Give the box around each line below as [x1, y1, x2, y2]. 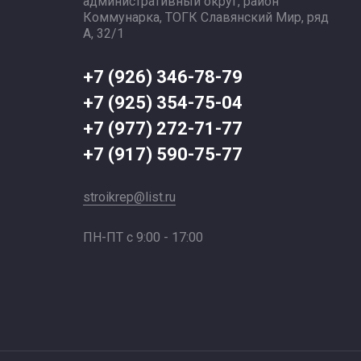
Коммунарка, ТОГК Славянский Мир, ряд [83, 10, 330, 25]
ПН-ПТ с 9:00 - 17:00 [83, 230, 204, 245]
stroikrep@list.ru [83, 189, 176, 205]
